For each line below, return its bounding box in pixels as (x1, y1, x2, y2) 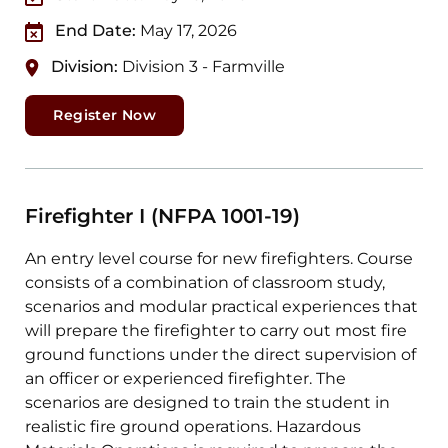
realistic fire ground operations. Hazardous (25, 417, 362, 437)
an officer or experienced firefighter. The (25, 369, 347, 389)
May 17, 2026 (140, 21, 238, 41)
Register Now (53, 106, 157, 125)
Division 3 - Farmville (122, 57, 286, 77)
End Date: (55, 21, 137, 41)
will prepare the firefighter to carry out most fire (25, 321, 408, 341)
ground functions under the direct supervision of (25, 345, 417, 365)
